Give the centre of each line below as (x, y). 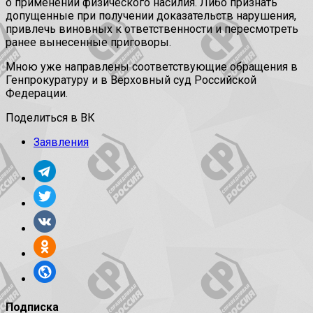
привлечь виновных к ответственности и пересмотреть (152, 29)
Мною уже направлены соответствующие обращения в (152, 67)
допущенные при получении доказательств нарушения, (151, 16)
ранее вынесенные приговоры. (88, 43)
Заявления (61, 143)
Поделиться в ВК (50, 118)
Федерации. (37, 94)
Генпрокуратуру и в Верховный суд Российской (131, 80)
